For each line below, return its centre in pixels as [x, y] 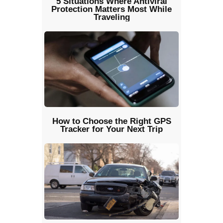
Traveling [111, 17]
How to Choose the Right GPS [111, 121]
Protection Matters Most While [111, 9]
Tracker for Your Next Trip [111, 129]
